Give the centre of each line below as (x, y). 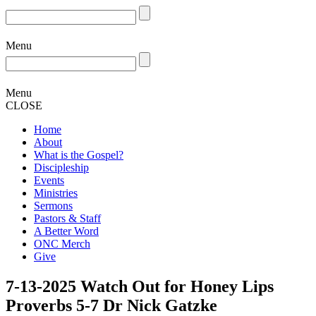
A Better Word (66, 231)
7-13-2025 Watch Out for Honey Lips (140, 286)
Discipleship (61, 167)
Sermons (53, 205)
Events (49, 180)
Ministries (56, 193)
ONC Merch (62, 243)
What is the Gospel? (79, 154)
